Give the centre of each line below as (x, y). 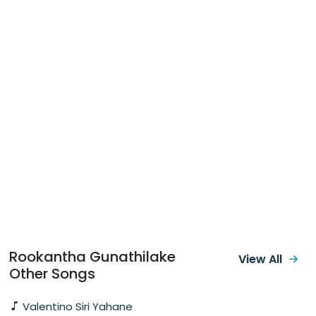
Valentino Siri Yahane (76, 306)
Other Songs (52, 273)
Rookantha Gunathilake (92, 256)
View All (260, 259)
